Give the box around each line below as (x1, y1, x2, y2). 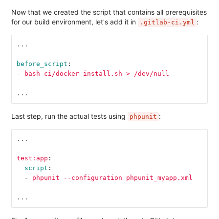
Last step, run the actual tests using (11, 111, 128, 120)
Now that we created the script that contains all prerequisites (11, 7, 207, 16)
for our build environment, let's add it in (11, 17, 138, 26)
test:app (16, 154, 48, 162)
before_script (16, 60, 67, 68)
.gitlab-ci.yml (140, 18, 195, 26)
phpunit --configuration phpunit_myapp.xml (32, 174, 193, 182)
